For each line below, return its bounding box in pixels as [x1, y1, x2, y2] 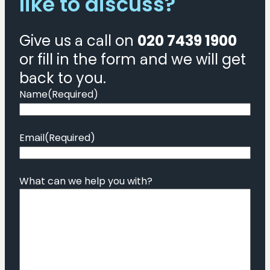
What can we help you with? [19, 174, 152, 188]
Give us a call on [19, 30, 137, 51]
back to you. [19, 67, 106, 88]
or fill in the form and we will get [19, 49, 246, 69]
